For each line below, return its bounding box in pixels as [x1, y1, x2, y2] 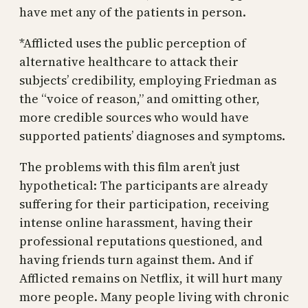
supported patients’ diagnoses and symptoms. [19, 126, 285, 144]
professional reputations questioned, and [19, 232, 263, 250]
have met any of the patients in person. [19, 3, 246, 21]
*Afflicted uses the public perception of [19, 34, 246, 52]
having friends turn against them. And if [19, 250, 253, 268]
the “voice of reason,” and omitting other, [19, 89, 260, 107]
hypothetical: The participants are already [19, 176, 268, 194]
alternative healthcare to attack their [19, 52, 239, 70]
